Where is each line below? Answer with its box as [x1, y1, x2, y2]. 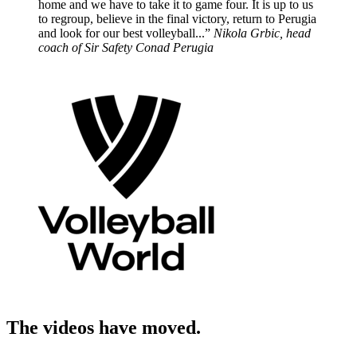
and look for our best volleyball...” [38, 26, 210, 41]
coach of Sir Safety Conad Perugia [38, 41, 214, 55]
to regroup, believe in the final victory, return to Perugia [38, 12, 316, 26]
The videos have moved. [6, 317, 201, 339]
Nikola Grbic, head [214, 26, 311, 41]
